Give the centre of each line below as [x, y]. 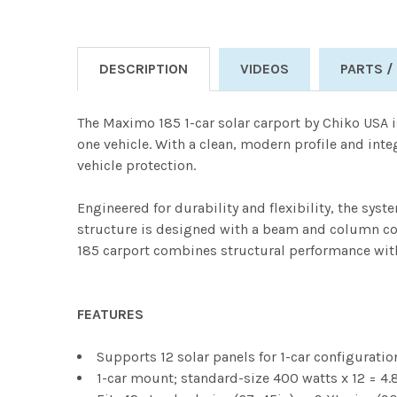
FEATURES [110, 314]
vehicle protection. [136, 165]
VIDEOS [265, 68]
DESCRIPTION [144, 68]
